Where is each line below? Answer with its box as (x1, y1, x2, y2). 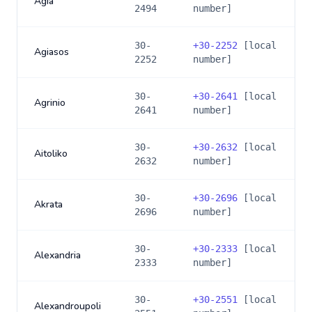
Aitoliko (34, 147, 68, 160)
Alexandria (34, 249, 81, 262)
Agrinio (34, 96, 65, 109)
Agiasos (34, 45, 69, 58)
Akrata (34, 198, 63, 211)
